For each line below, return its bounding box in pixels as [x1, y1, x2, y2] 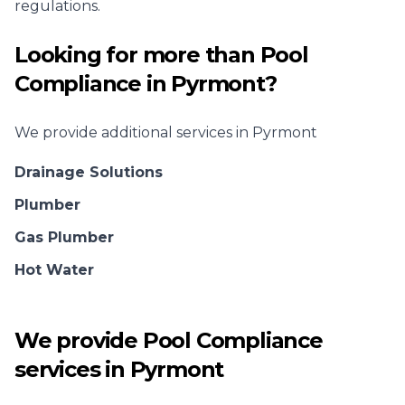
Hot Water [14, 261, 94, 278]
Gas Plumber [14, 229, 114, 246]
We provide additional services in [14, 124, 252, 141]
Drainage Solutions [14, 164, 163, 181]
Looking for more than [14, 42, 260, 68]
